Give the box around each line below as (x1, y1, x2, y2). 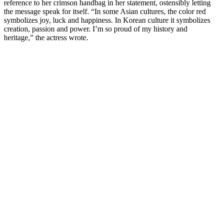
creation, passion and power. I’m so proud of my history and (4, 25, 187, 33)
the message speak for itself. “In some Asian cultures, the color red (4, 7, 206, 16)
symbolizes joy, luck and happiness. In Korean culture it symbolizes (4, 16, 210, 25)
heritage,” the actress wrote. (4, 33, 88, 42)
